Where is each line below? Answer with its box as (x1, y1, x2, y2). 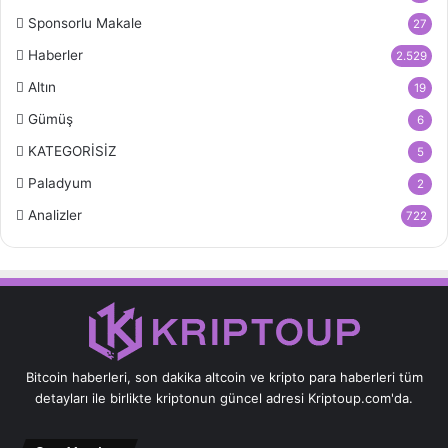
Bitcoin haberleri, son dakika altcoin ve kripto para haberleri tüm (25, 369, 423, 386)
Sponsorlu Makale (28, 15, 142, 32)
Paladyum (28, 175, 92, 192)
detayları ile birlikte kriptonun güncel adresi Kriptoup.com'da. (35, 390, 413, 407)
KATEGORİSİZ (28, 143, 117, 160)
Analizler (28, 207, 82, 224)
